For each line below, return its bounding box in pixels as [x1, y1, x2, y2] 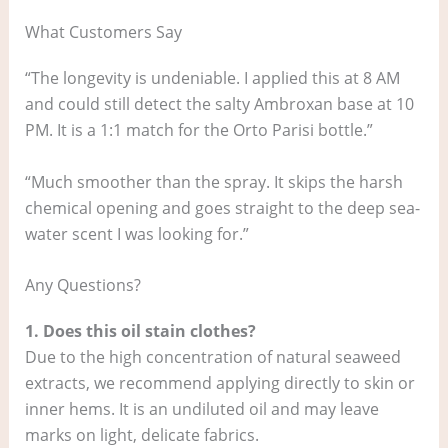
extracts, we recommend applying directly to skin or [24, 372, 415, 395]
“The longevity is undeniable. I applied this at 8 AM [24, 66, 400, 89]
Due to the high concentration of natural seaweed [24, 346, 401, 369]
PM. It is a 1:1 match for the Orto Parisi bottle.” [24, 118, 373, 141]
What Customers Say [24, 20, 182, 43]
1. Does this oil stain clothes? [24, 320, 256, 343]
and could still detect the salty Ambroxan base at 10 [24, 92, 414, 115]
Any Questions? [24, 274, 141, 297]
